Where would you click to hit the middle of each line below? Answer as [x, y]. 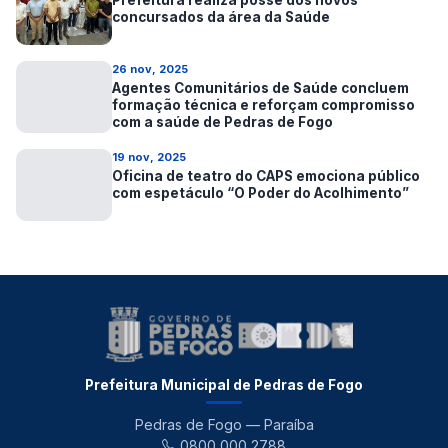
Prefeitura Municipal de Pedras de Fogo [224, 385]
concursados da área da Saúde [221, 17]
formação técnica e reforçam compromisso [263, 105]
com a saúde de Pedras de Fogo [222, 122]
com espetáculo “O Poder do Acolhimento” [260, 193]
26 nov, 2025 [150, 69]
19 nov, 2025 [149, 157]
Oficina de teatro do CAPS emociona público [266, 176]
